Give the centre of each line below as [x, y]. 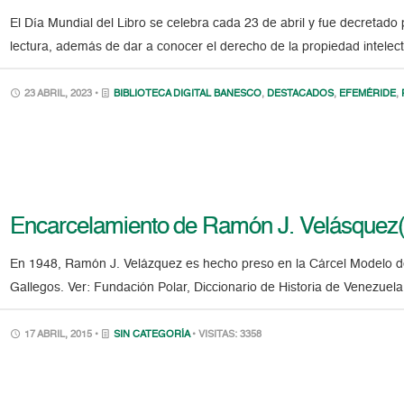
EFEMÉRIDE [368, 94]
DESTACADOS [301, 94]
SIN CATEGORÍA [152, 335]
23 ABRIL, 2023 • [62, 94]
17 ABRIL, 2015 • [62, 335]
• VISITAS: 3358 [227, 335]
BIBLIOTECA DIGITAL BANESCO [188, 94]
